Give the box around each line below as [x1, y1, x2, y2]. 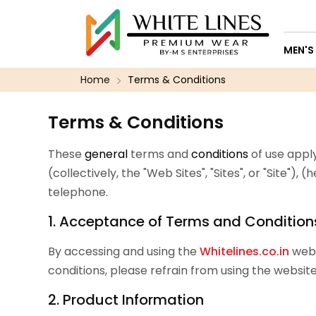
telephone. [48, 184, 108, 201]
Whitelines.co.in [200, 243, 289, 260]
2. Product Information [48, 290, 204, 310]
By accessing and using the [48, 243, 200, 260]
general [85, 146, 128, 163]
